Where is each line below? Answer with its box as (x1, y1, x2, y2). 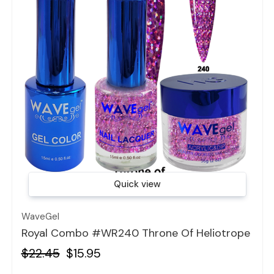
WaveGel (21, 210, 59, 223)
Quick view (113, 177, 161, 190)
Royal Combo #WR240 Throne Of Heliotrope (21, 226, 250, 241)
